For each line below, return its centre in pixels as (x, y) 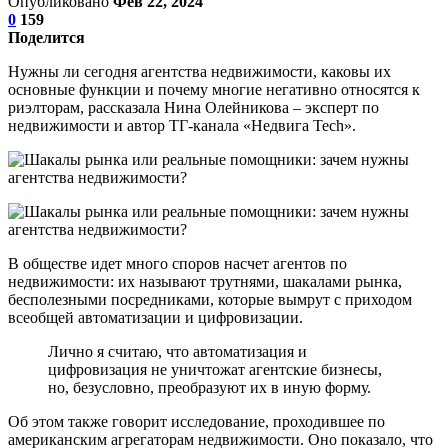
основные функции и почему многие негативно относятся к (214, 89)
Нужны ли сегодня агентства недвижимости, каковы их (199, 71)
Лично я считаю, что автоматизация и (177, 351)
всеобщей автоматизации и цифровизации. (155, 317)
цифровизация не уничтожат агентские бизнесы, (215, 369)
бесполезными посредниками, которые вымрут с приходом (210, 299)
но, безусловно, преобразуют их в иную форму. (209, 387)
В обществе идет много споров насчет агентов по (177, 263)
